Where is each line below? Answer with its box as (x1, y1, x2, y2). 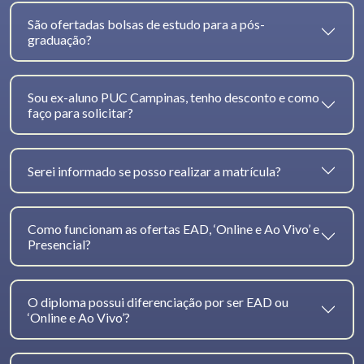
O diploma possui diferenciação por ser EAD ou (28, 294, 288, 310)
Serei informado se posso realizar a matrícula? (28, 162, 281, 179)
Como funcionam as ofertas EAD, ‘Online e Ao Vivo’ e (28, 221, 319, 237)
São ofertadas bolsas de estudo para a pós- (28, 16, 265, 32)
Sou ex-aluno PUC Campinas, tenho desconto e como (28, 89, 319, 106)
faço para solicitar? (28, 105, 133, 121)
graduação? (28, 32, 92, 48)
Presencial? (28, 236, 91, 253)
